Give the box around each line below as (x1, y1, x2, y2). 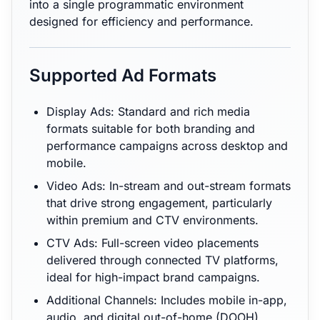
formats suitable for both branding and (46, 121, 255, 136)
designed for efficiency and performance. (29, 14, 254, 29)
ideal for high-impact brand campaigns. (46, 270, 260, 284)
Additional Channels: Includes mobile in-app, (46, 293, 287, 307)
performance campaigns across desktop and (46, 139, 288, 153)
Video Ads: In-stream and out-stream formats (46, 179, 291, 193)
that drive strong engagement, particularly (46, 196, 272, 210)
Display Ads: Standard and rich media (46, 104, 250, 119)
